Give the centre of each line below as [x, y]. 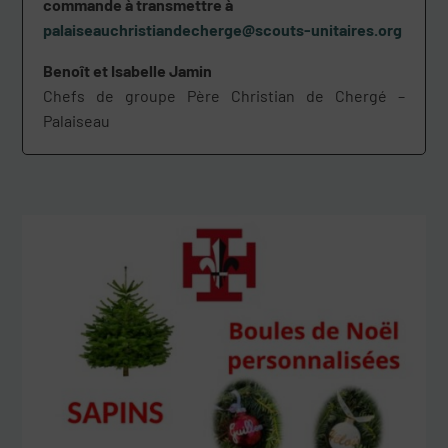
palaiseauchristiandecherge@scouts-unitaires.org [223, 30]
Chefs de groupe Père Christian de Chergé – [224, 96]
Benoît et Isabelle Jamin [128, 71]
